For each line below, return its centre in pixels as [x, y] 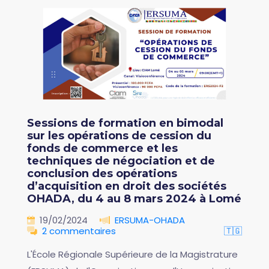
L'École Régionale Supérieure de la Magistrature [132, 255]
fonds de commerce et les [102, 149]
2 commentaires [79, 231]
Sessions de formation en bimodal [125, 123]
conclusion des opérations [102, 174]
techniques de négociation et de [121, 161]
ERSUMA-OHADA [150, 220]
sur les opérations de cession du [119, 136]
